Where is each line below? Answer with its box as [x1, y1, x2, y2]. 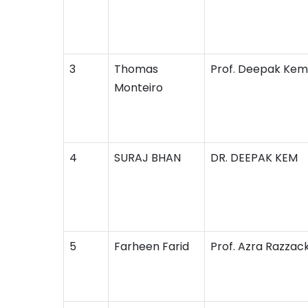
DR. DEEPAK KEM [210, 150, 298, 166]
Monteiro [114, 80, 163, 96]
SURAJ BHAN [114, 150, 181, 166]
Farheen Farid [114, 239, 189, 254]
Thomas [114, 61, 158, 77]
